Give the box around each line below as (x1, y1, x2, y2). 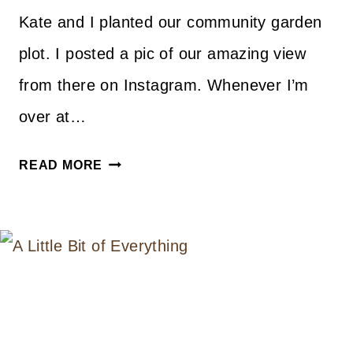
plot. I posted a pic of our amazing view (19, 44, 306, 62)
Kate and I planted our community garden (19, 13, 322, 31)
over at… (19, 107, 87, 125)
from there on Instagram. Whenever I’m (19, 76, 309, 94)
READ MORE (19, 158, 103, 172)
